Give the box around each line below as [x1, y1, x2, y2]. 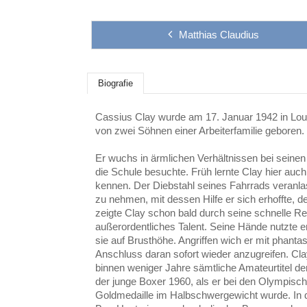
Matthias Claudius [178, 29, 259, 40]
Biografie [98, 78, 134, 88]
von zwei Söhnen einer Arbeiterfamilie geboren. [95, 124, 305, 136]
